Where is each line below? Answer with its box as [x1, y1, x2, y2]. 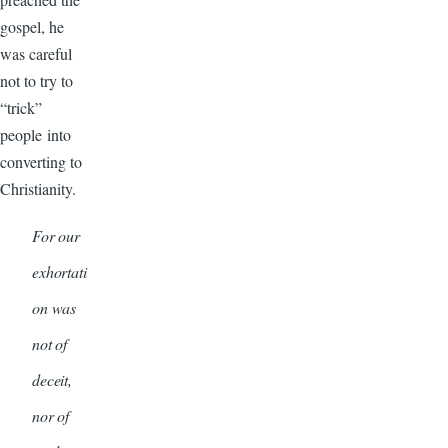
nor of [32, 405, 70, 427]
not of [32, 333, 68, 355]
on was [32, 297, 77, 319]
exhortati [32, 261, 87, 283]
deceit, [32, 369, 72, 391]
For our [32, 225, 80, 247]
